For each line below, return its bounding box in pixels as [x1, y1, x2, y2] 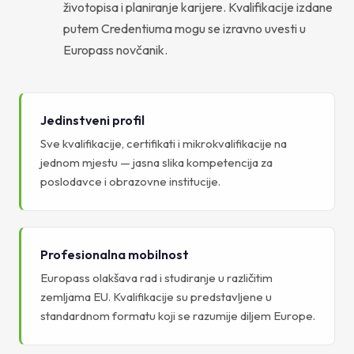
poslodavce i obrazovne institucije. [40, 173, 220, 189]
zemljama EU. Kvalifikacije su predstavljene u [40, 288, 272, 304]
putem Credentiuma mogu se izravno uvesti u [63, 20, 306, 36]
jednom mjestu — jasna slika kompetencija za [40, 154, 273, 170]
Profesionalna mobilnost [40, 246, 189, 262]
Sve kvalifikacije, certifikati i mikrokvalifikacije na [40, 135, 287, 151]
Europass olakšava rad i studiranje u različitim [40, 269, 273, 285]
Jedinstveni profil [40, 111, 145, 128]
